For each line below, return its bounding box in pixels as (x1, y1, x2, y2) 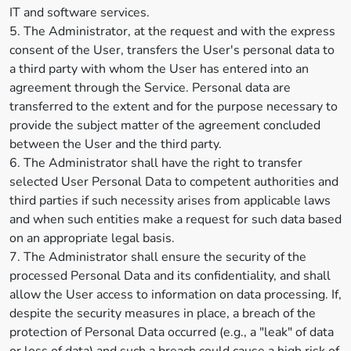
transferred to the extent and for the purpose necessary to (9, 98, 338, 115)
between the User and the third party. (9, 136, 222, 153)
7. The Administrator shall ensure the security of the (9, 248, 306, 266)
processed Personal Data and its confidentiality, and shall (9, 267, 331, 284)
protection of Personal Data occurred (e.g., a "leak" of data (9, 324, 334, 341)
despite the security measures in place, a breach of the (9, 305, 316, 322)
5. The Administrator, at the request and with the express (9, 23, 335, 40)
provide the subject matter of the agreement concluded (9, 117, 320, 134)
